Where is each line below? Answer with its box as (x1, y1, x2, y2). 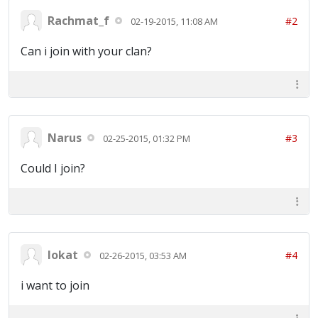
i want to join (21, 278, 89, 293)
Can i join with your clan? (21, 43, 152, 59)
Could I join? (21, 160, 85, 176)
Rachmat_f (48, 12, 109, 28)
